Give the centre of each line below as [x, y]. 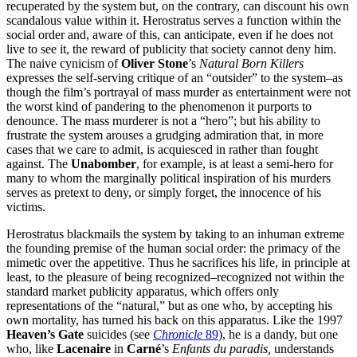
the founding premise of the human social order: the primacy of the [173, 249]
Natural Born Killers [251, 64]
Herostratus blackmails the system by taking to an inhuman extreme [175, 234]
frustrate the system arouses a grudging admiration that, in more [165, 135]
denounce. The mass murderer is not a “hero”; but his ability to [163, 121]
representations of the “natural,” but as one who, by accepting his [169, 306]
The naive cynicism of [64, 64]
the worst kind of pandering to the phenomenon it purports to [159, 107]
